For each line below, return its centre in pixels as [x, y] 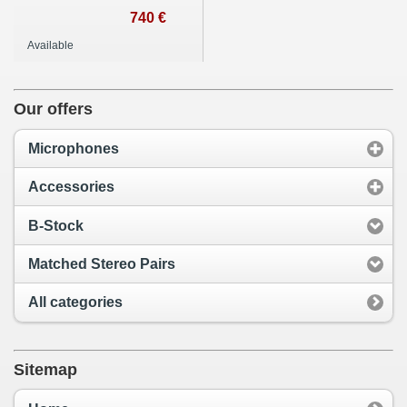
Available [50, 45]
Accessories [71, 187]
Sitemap [45, 369]
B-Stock [56, 225]
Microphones [74, 148]
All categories [75, 303]
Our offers [53, 109]
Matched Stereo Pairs [102, 264]
